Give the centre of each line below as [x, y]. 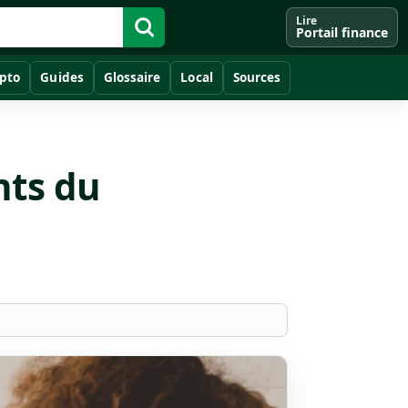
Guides [62, 77]
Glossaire [132, 77]
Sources [257, 77]
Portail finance [342, 32]
